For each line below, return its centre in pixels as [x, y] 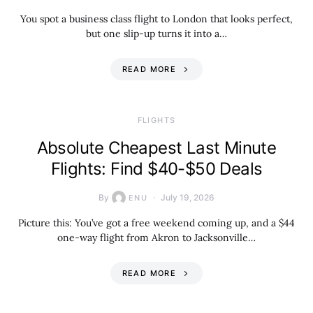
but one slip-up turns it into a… [156, 34]
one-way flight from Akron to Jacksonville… [156, 238]
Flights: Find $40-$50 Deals [156, 169]
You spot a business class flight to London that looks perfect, [156, 19]
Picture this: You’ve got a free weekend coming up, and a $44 [156, 223]
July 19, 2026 [188, 197]
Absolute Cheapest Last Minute [156, 148]
